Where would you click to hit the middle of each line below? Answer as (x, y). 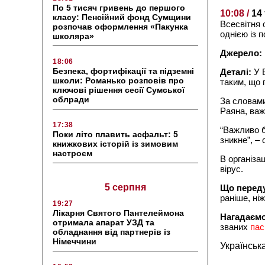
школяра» (73, 36)
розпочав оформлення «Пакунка (120, 26)
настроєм (74, 153)
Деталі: (236, 72)
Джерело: (241, 53)
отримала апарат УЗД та (104, 222)
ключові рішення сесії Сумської (119, 90)
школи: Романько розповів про (118, 80)
